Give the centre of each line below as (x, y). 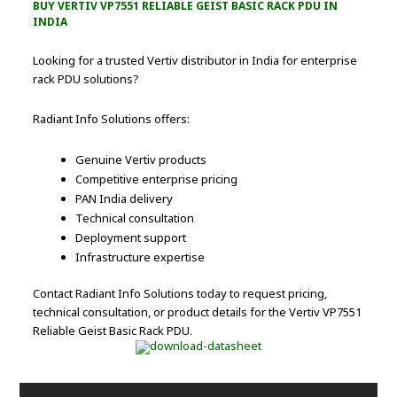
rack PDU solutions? (86, 78)
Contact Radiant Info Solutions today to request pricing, (180, 293)
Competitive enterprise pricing (157, 179)
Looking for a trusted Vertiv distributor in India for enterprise (195, 60)
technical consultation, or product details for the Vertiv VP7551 (198, 311)
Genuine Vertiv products (141, 159)
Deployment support (131, 237)
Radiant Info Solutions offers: (112, 118)
